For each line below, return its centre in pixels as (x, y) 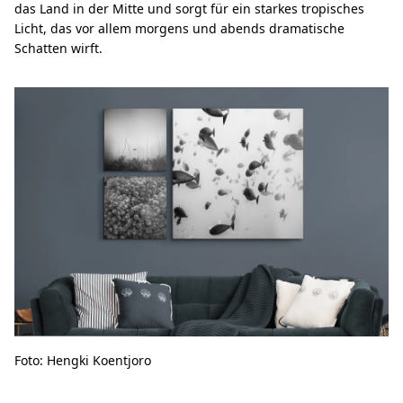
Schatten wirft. (58, 49)
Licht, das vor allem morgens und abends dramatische (179, 29)
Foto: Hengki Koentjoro (83, 361)
